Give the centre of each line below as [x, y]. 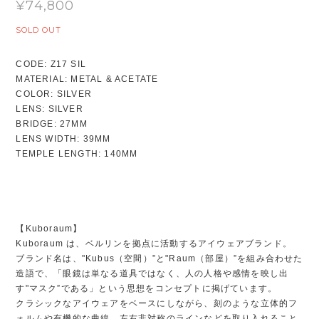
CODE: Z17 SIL [51, 64]
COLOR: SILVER [54, 94]
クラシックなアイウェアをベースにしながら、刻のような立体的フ [157, 304]
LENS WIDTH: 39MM [63, 139]
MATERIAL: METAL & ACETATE [87, 79]
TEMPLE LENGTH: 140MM [77, 154]
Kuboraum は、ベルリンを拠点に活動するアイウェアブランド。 [154, 244]
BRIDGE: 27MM [52, 124]
